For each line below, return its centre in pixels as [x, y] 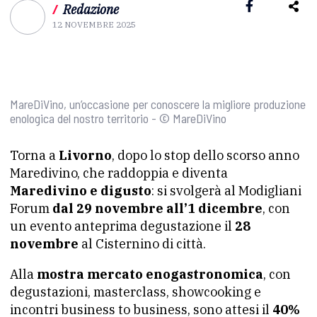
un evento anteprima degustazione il [122, 226]
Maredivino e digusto [81, 191]
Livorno [85, 155]
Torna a [34, 155]
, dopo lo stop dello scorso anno [206, 155]
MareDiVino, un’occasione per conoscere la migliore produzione [158, 104]
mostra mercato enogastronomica [150, 274]
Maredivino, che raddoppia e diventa [119, 173]
